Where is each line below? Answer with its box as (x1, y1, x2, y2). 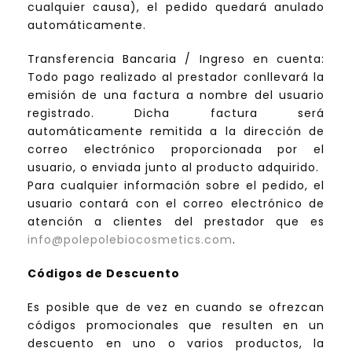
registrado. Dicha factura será (27, 105, 324, 122)
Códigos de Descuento (27, 266, 180, 282)
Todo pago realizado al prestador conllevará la (27, 69, 324, 86)
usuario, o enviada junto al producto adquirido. (27, 159, 319, 176)
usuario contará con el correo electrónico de (27, 196, 324, 212)
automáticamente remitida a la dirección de (27, 123, 324, 140)
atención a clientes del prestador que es (27, 214, 324, 230)
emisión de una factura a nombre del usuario (27, 87, 324, 104)
